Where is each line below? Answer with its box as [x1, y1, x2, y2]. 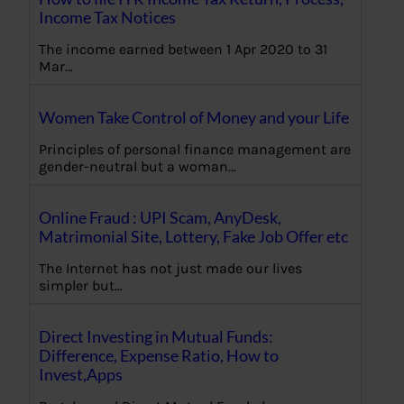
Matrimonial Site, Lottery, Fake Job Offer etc [39, 225, 348, 246]
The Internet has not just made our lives [39, 259, 302, 277]
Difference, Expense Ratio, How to [39, 344, 279, 365]
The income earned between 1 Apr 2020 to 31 [39, 41, 327, 58]
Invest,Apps [39, 363, 123, 384]
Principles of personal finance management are [39, 140, 351, 158]
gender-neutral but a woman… [39, 157, 236, 175]
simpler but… [39, 276, 123, 294]
